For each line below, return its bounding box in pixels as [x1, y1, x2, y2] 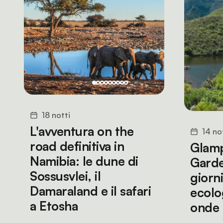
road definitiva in [30, 138, 124, 154]
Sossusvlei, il [30, 168, 101, 184]
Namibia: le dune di [30, 153, 138, 169]
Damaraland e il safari [30, 183, 151, 199]
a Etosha [30, 198, 78, 214]
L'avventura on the [30, 123, 133, 139]
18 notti [42, 110, 70, 120]
